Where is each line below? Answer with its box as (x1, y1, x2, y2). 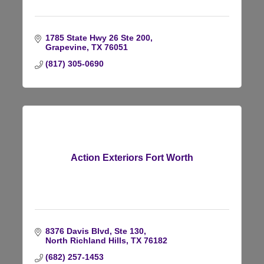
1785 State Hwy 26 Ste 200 (45, 32, 150, 42)
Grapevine (45, 42, 87, 52)
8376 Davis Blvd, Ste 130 (45, 226, 144, 236)
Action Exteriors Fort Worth (71, 152, 193, 163)
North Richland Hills (45, 235, 126, 245)
